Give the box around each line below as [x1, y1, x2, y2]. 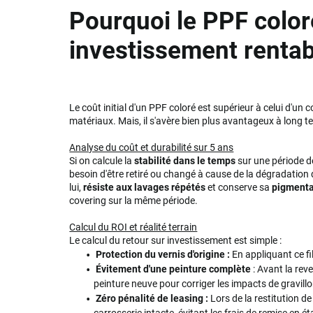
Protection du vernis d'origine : [96, 248, 231, 260]
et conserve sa [205, 181, 272, 193]
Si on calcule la [69, 154, 135, 166]
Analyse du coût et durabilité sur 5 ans [69, 141, 234, 153]
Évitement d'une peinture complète [96, 263, 252, 275]
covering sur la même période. [69, 194, 198, 206]
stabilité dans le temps [134, 154, 236, 166]
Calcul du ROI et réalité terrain [69, 221, 198, 233]
